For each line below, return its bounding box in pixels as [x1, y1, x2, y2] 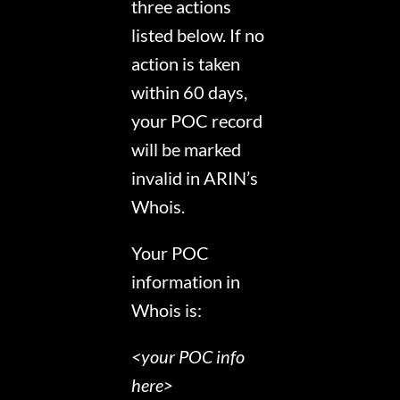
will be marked [131, 138, 242, 161]
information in [131, 271, 241, 293]
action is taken [131, 53, 241, 75]
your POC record [131, 110, 263, 132]
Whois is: [131, 299, 203, 321]
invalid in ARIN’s [131, 167, 259, 189]
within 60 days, [131, 81, 248, 104]
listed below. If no [131, 24, 265, 46]
